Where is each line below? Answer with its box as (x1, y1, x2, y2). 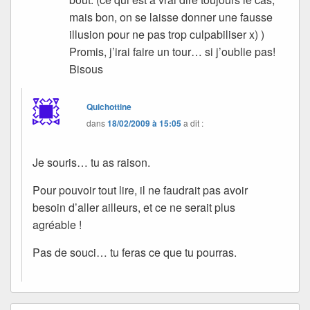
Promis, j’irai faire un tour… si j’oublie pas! (69, 44, 276, 60)
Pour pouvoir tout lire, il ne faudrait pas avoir (33, 182, 248, 199)
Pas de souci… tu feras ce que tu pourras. (33, 244, 237, 261)
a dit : (183, 117, 204, 129)
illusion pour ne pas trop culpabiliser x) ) (69, 26, 265, 43)
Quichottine (86, 100, 132, 113)
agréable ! (33, 217, 82, 233)
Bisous (69, 61, 104, 77)
